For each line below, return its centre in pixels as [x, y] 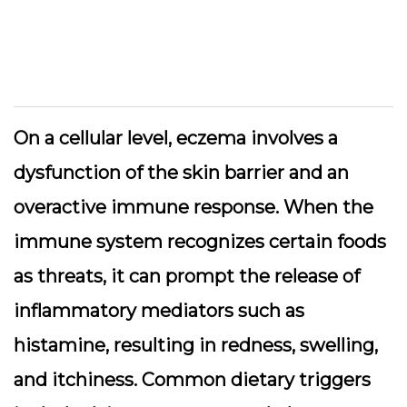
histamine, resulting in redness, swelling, [196, 345]
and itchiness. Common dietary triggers [192, 380]
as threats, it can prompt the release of [187, 276]
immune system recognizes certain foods [200, 242]
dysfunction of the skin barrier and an [181, 173]
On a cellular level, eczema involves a [176, 138]
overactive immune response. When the [194, 207]
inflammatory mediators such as [159, 311]
